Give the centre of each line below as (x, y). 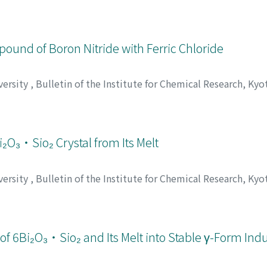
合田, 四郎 (222, 18)
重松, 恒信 (174, 18)
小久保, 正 (90, 207)
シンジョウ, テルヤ (195, 112)
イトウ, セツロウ (191, 207)
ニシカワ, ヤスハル (74, 32)
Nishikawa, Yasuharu (102, 18)
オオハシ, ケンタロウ (104, 112)
